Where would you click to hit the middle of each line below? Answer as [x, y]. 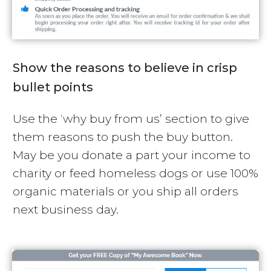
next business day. [66, 210]
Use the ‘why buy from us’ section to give [131, 119]
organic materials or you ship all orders [126, 192]
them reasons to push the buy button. [123, 137]
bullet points [53, 87]
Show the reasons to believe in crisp [125, 68]
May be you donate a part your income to [132, 155]
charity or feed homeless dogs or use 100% [135, 174]
